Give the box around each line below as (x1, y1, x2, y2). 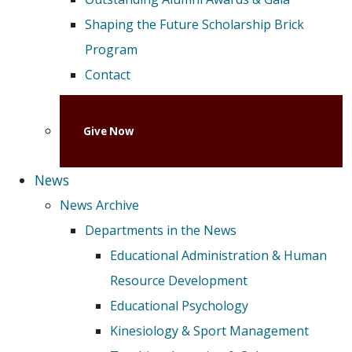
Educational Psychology (110, 297, 248, 315)
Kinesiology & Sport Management (110, 322, 309, 340)
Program (85, 41, 137, 59)
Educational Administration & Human (110, 247, 327, 265)
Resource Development (110, 272, 247, 290)
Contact (85, 66, 130, 84)
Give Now (83, 124, 134, 139)
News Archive (60, 196, 139, 214)
